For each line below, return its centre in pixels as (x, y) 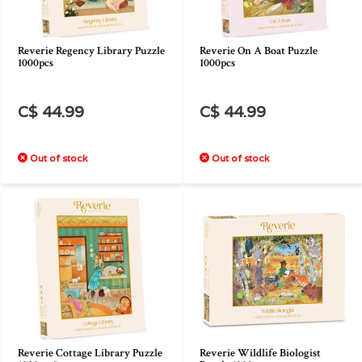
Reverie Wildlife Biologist (260, 353)
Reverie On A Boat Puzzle (259, 51)
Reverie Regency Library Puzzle (91, 51)
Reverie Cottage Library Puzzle (90, 353)
